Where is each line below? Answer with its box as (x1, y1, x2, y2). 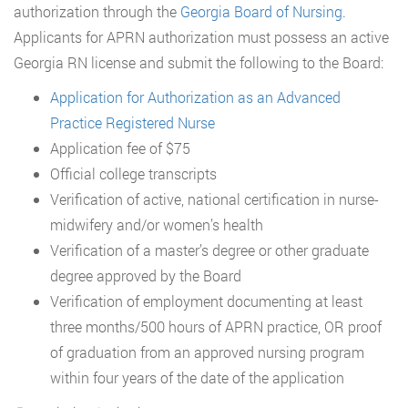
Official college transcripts (50, 163, 217, 183)
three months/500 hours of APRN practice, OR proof (50, 316, 382, 336)
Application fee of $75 (50, 138, 190, 158)
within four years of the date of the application (50, 367, 344, 387)
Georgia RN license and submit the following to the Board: (14, 52, 383, 72)
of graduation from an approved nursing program (50, 342, 364, 362)
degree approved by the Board (50, 265, 241, 285)
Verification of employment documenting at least (50, 291, 362, 311)
